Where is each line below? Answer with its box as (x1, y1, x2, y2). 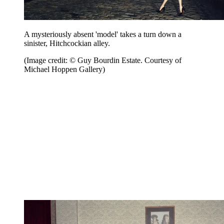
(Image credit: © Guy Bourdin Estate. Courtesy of (24, 56, 181, 65)
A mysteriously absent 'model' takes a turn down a (24, 30, 181, 39)
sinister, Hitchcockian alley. (24, 39, 112, 48)
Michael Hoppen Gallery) (24, 65, 105, 74)
